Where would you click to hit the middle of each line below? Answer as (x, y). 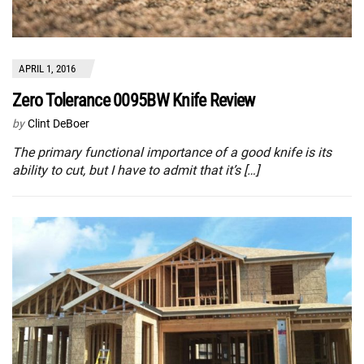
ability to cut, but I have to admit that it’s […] (136, 170)
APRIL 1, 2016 (47, 68)
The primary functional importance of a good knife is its (172, 152)
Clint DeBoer (58, 123)
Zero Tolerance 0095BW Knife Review (134, 100)
